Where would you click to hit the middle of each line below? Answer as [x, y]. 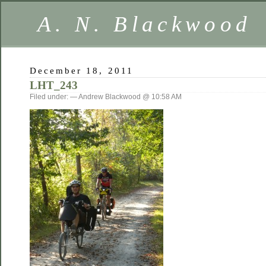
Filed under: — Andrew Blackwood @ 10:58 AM [106, 97]
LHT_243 [54, 85]
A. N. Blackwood [145, 24]
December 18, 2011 [82, 70]
